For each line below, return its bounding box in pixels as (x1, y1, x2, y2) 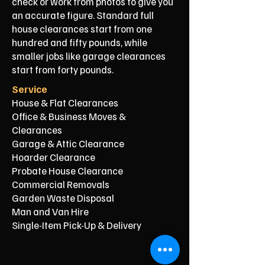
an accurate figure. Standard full (12, 9, 154, 21)
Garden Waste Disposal (12, 192, 114, 204)
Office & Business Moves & (12, 110, 126, 122)
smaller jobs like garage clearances (12, 50, 166, 62)
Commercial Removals (12, 178, 109, 190)
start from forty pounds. (12, 63, 114, 76)
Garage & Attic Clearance (12, 137, 124, 150)
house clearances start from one (12, 22, 152, 35)
